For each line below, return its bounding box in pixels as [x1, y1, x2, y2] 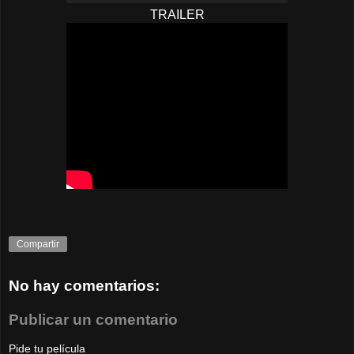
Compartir [17, 238, 59, 250]
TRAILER [149, 8, 205, 22]
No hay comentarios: [9, 277, 160, 294]
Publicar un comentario [9, 311, 178, 329]
